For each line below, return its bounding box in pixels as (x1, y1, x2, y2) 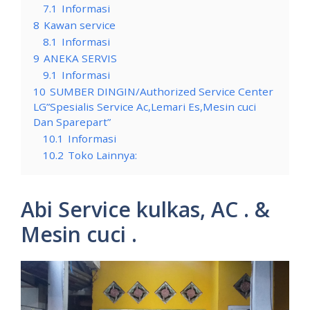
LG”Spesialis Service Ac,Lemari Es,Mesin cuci (33, 100, 256, 114)
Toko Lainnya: (68, 148, 137, 163)
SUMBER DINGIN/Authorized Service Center (50, 84, 273, 99)
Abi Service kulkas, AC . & (21, 195, 270, 224)
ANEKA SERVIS (44, 51, 117, 66)
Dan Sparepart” (33, 115, 111, 129)
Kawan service (44, 18, 116, 33)
